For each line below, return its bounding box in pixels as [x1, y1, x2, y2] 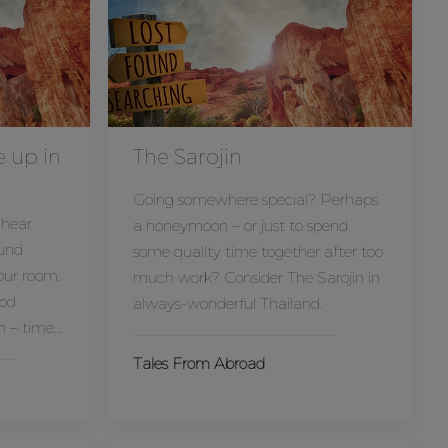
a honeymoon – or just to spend [132, 216, 348, 235]
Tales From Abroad [132, 354, 265, 373]
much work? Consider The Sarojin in [132, 268, 380, 287]
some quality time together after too [132, 242, 383, 261]
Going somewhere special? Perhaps [132, 190, 378, 209]
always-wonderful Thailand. [132, 294, 323, 313]
